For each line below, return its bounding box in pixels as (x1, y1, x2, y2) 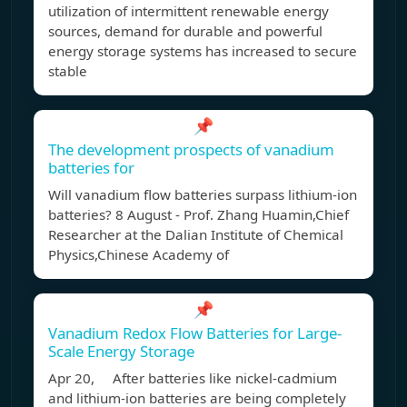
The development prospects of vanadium (48, 139, 334, 161)
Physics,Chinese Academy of (48, 245, 229, 264)
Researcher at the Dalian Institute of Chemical (48, 225, 343, 244)
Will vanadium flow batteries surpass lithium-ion (48, 185, 357, 204)
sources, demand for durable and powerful (48, 22, 323, 41)
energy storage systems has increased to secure (48, 42, 357, 61)
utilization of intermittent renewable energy (48, 2, 329, 21)
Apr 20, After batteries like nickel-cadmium (48, 369, 337, 388)
